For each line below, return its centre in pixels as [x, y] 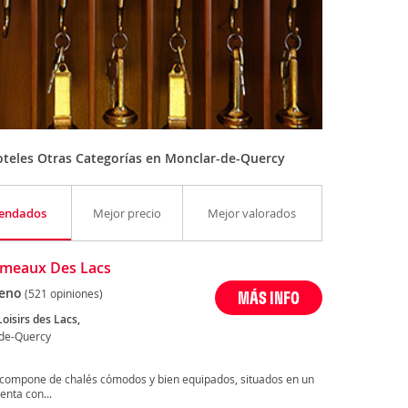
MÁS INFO [269, 298]
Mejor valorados [252, 214]
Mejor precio [127, 214]
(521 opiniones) [63, 294]
